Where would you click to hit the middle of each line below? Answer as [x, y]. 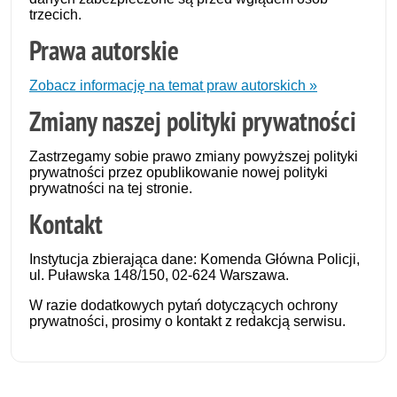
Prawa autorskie [104, 51]
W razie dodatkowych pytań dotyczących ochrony [183, 305]
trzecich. [55, 15]
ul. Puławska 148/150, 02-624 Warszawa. [159, 275]
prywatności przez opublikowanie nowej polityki [179, 172]
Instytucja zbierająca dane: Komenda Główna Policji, [195, 259]
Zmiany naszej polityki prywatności [193, 121]
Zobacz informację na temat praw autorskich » [173, 86]
